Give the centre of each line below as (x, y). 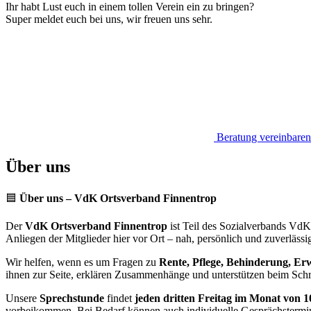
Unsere (23, 298)
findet (119, 298)
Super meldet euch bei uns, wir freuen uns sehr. (109, 19)
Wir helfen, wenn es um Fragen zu (82, 262)
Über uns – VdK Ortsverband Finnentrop (118, 198)
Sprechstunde (72, 298)
